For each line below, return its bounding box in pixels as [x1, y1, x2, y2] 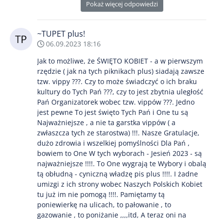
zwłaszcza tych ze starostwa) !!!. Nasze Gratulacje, [37, 128, 199, 137]
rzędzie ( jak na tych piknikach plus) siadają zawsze [37, 66, 204, 76]
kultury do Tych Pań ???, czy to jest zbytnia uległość [37, 87, 203, 96]
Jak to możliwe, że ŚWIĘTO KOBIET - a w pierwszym [37, 56, 203, 66]
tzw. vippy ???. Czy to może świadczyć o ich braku [37, 76, 197, 86]
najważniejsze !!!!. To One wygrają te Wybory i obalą [37, 158, 206, 168]
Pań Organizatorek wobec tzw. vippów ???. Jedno [37, 97, 195, 107]
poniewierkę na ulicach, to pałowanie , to [37, 199, 171, 209]
